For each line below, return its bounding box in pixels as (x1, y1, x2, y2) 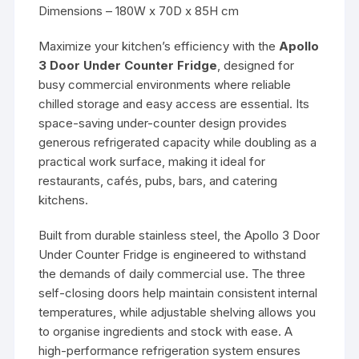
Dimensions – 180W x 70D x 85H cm (38, 3, 240, 19)
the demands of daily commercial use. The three (38, 266, 306, 282)
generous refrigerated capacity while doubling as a (38, 135, 317, 151)
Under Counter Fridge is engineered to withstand (38, 247, 307, 263)
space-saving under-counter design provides (38, 115, 288, 131)
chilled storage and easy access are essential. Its (38, 96, 310, 112)
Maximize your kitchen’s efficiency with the (38, 38, 280, 54)
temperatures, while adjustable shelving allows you (38, 305, 317, 321)
